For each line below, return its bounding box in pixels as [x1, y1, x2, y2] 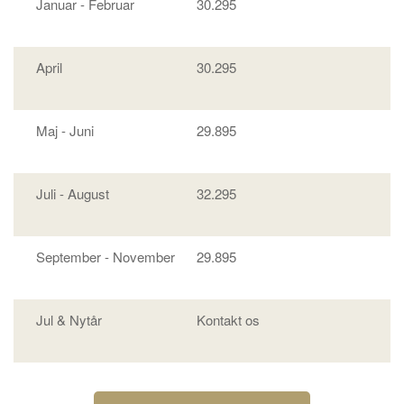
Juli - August [36, 184, 109, 204]
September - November [36, 247, 175, 267]
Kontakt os [197, 310, 260, 330]
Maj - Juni [36, 121, 94, 141]
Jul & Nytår [36, 310, 102, 330]
